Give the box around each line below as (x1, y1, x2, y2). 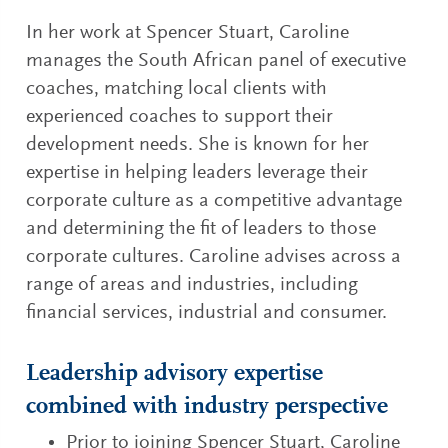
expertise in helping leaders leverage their (26, 162, 369, 183)
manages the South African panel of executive (26, 50, 407, 71)
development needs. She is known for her (26, 134, 370, 155)
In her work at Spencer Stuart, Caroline (26, 22, 350, 43)
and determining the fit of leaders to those (26, 218, 377, 239)
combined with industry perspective (26, 395, 389, 420)
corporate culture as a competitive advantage (26, 190, 403, 211)
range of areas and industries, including (26, 274, 359, 295)
